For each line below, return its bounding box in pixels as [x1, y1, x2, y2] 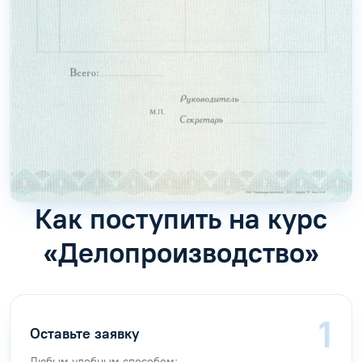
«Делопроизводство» [43, 235, 319, 270]
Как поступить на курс [35, 201, 327, 236]
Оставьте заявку [30, 325, 139, 343]
